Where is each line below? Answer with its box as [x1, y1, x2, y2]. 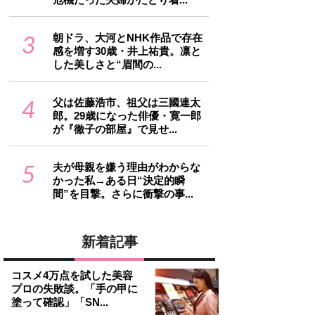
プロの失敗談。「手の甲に [11, 282, 138, 295]
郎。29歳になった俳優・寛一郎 [53, 109, 201, 122]
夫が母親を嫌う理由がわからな [53, 160, 200, 173]
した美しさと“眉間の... [53, 58, 162, 70]
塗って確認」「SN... [11, 295, 108, 308]
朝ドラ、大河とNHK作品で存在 [53, 31, 202, 44]
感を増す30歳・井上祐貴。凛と [53, 44, 201, 57]
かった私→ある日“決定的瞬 [53, 174, 185, 186]
